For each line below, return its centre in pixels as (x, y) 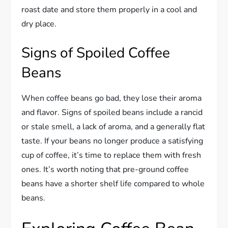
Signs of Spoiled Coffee (96, 53)
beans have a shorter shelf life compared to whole (113, 183)
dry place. (39, 24)
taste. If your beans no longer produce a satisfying (112, 141)
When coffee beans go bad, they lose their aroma (112, 98)
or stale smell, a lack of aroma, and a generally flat (113, 126)
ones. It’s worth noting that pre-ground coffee (105, 169)
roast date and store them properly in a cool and (109, 9)
